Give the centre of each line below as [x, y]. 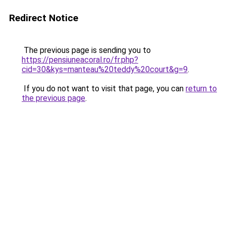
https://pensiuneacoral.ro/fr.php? [80, 60]
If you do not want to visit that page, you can [104, 89]
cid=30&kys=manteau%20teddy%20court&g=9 [105, 69]
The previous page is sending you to [86, 50]
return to [201, 89]
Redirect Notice [44, 18]
